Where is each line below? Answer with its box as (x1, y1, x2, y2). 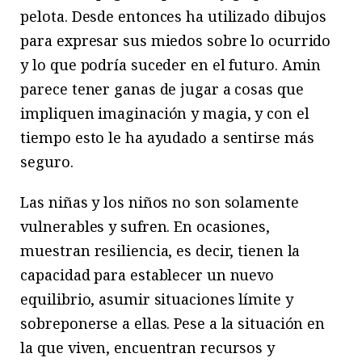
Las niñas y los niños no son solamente (20, 192, 299, 213)
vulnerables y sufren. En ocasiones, (20, 217, 270, 237)
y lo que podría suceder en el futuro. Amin (20, 55, 322, 75)
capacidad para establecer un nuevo (20, 265, 275, 285)
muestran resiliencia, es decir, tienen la (20, 241, 301, 261)
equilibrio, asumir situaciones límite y (20, 289, 293, 309)
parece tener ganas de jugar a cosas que (20, 79, 304, 99)
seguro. (20, 152, 74, 172)
